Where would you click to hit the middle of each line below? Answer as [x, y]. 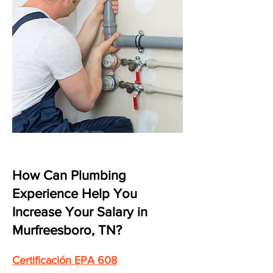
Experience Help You [75, 193]
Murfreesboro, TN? [67, 230]
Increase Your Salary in [80, 212]
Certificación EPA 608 [65, 260]
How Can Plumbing [69, 175]
